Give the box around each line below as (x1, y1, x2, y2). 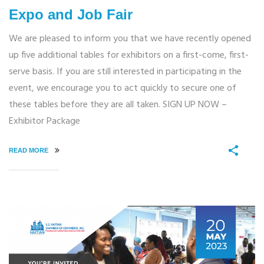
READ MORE (9, 147, 50, 154)
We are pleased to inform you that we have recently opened (9, 31, 251, 47)
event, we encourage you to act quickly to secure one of (9, 81, 236, 97)
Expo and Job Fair (9, 6, 133, 23)
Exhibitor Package (9, 114, 80, 130)
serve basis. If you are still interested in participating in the (9, 64, 242, 80)
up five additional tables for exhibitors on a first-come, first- (9, 48, 249, 64)
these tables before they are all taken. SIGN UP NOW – (9, 97, 227, 113)
